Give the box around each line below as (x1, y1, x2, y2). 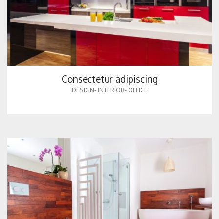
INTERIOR (97, 85, 125, 94)
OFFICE (128, 85, 148, 94)
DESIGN (71, 85, 94, 94)
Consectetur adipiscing (61, 72, 158, 85)
